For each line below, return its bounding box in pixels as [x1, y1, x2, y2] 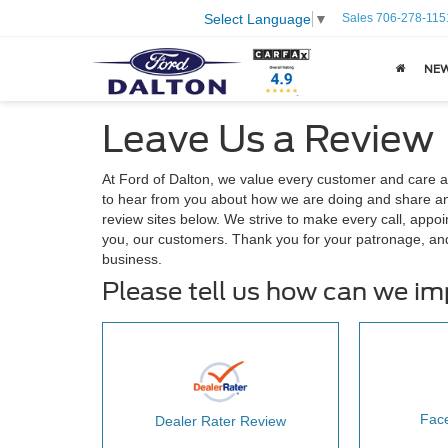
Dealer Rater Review [154, 413, 286, 429]
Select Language [204, 10, 311, 27]
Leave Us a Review [102, 117, 434, 161]
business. [102, 251, 162, 267]
